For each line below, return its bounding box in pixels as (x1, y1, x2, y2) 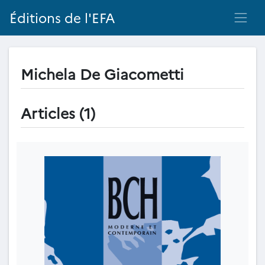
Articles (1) (21, 102, 95, 122)
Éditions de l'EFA (9, 8, 115, 27)
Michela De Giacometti (21, 63, 184, 83)
